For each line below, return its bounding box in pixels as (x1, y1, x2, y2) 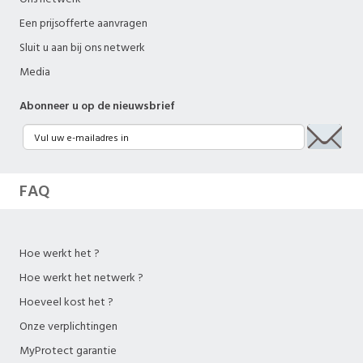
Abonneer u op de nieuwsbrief (19, 98, 175, 114)
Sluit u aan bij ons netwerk (19, 40, 145, 56)
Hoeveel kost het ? (19, 294, 113, 310)
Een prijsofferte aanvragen (19, 15, 147, 32)
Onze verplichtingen (19, 318, 117, 335)
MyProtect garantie (19, 343, 117, 359)
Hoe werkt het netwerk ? (19, 270, 143, 286)
